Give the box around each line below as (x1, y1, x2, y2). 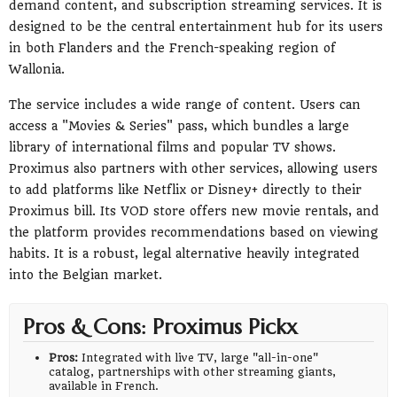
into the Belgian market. (9, 267, 162, 282)
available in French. (49, 378, 160, 393)
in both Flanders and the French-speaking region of (9, 41, 336, 56)
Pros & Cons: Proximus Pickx (23, 313, 298, 340)
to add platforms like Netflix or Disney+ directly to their (9, 182, 362, 197)
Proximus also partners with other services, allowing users (9, 160, 378, 175)
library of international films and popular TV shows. (9, 139, 336, 154)
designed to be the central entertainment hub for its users (9, 19, 383, 35)
